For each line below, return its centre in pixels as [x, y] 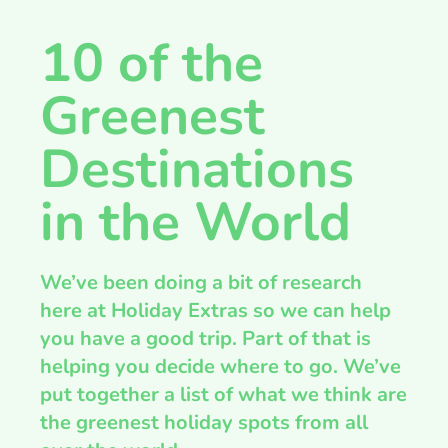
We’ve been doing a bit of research [201, 283]
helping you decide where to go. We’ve [220, 367]
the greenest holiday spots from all [204, 423]
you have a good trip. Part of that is [205, 339]
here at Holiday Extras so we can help [215, 311]
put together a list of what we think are [223, 395]
